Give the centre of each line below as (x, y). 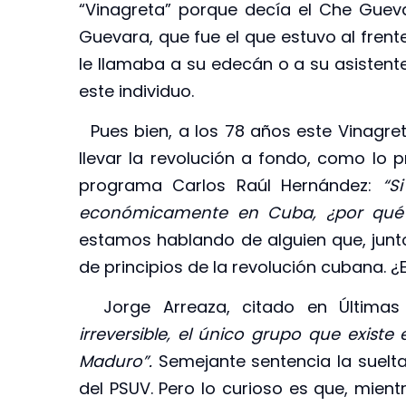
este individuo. (136, 91)
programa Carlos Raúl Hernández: (231, 185)
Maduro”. (116, 362)
